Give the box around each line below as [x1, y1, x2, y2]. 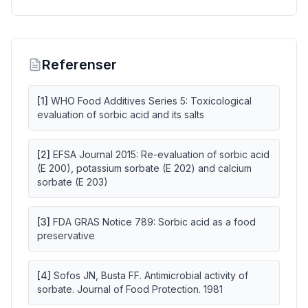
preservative [37, 230, 95, 241]
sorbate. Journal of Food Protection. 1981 [37, 283, 223, 295]
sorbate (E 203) [37, 176, 108, 188]
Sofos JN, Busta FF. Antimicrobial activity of [54, 269, 248, 281]
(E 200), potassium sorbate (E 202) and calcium [37, 162, 252, 174]
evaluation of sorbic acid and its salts [37, 109, 204, 120]
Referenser [42, 56, 117, 73]
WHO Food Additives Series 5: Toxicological [51, 95, 252, 107]
